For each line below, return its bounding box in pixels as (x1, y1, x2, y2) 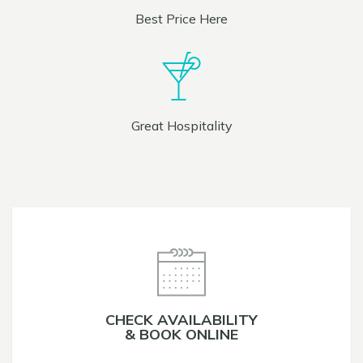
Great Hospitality (130, 117, 233, 134)
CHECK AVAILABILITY (105, 310, 258, 329)
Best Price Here (135, 11, 228, 27)
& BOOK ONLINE (125, 325, 238, 344)
